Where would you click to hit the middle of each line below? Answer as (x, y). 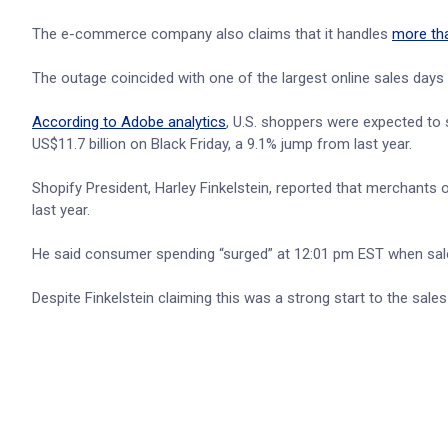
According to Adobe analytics (129, 122)
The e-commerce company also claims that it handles (212, 34)
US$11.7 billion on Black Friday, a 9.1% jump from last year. (222, 144)
